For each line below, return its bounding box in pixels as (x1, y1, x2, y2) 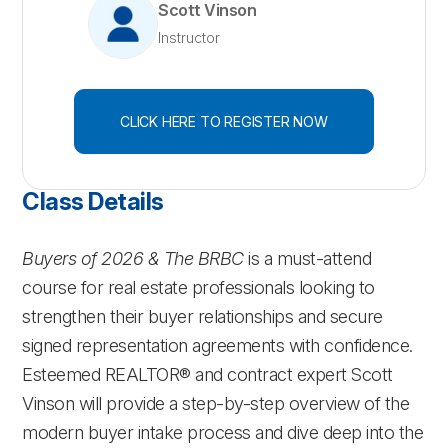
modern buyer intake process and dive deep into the (22, 421, 424, 443)
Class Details (22, 187, 164, 216)
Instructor (158, 28, 221, 46)
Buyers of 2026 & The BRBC (22, 247, 249, 269)
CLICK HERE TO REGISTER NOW (120, 112, 328, 130)
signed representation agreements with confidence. (22, 334, 418, 356)
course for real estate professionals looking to (22, 276, 375, 298)
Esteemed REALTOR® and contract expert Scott (22, 363, 393, 385)
